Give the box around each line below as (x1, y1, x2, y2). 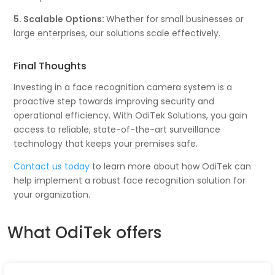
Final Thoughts (14, 58, 87, 73)
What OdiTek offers (7, 221, 161, 244)
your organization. (14, 188, 91, 201)
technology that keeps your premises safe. (14, 137, 198, 150)
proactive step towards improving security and (14, 95, 215, 107)
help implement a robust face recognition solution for (14, 174, 246, 187)
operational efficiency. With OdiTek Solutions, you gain (14, 109, 248, 122)
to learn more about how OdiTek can (92, 160, 252, 172)
